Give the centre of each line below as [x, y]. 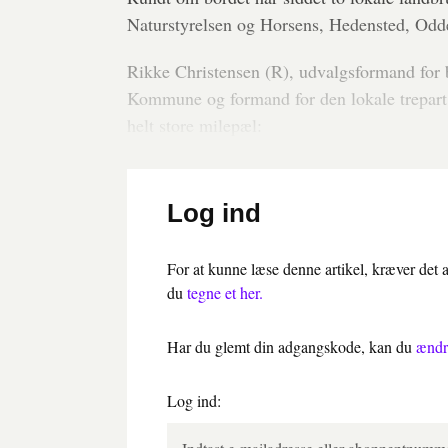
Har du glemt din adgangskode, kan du [291, 346]
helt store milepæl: [194, 124]
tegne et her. [225, 292]
